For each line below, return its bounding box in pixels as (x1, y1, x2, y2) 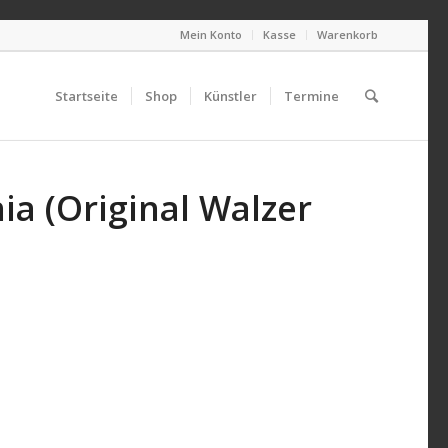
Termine (284, 87, 339, 105)
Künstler (204, 87, 257, 105)
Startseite (55, 87, 118, 105)
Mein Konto (180, 27, 242, 42)
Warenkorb (317, 27, 378, 42)
